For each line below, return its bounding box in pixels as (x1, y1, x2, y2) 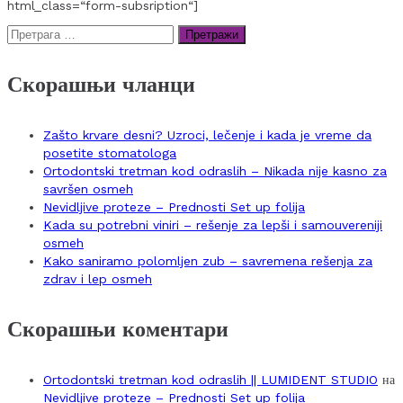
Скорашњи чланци (7, 72, 195, 98)
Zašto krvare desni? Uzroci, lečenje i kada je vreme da (43, 128, 372, 143)
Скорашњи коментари (7, 317, 228, 343)
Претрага (6, 23, 55, 39)
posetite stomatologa (43, 146, 176, 161)
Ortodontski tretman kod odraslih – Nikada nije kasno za (43, 164, 387, 179)
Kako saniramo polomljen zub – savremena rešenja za (43, 254, 372, 269)
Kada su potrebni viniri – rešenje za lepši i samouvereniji (43, 218, 382, 233)
